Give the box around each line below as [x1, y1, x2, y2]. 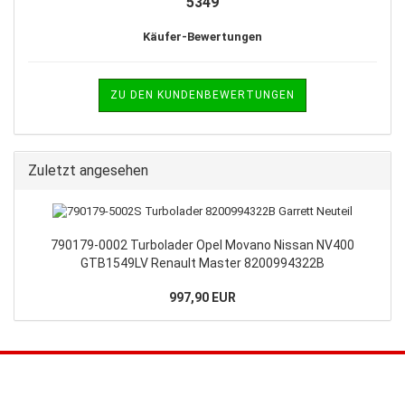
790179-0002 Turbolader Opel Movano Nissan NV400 [51, 237, 354, 252]
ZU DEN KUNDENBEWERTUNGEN [110, 88, 295, 101]
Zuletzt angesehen [28, 161, 148, 179]
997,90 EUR [169, 289, 236, 305]
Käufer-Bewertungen [143, 29, 262, 43]
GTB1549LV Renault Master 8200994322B [80, 255, 325, 270]
